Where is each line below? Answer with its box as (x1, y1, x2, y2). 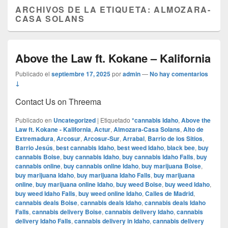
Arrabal (123, 134, 145, 144)
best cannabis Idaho (56, 143, 114, 153)
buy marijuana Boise (141, 161, 201, 171)
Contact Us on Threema (15, 96, 101, 108)
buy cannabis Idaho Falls (122, 152, 193, 162)
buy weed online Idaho (78, 189, 142, 198)
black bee (167, 143, 195, 153)
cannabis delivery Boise (32, 207, 102, 217)
